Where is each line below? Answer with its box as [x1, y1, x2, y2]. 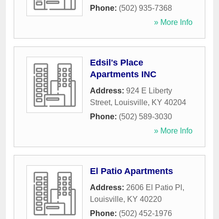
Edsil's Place [90, 58, 143, 68]
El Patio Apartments [90, 166, 173, 176]
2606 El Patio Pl [126, 183, 182, 192]
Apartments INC [90, 69, 156, 80]
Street [90, 98, 110, 107]
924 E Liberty [126, 87, 172, 95]
